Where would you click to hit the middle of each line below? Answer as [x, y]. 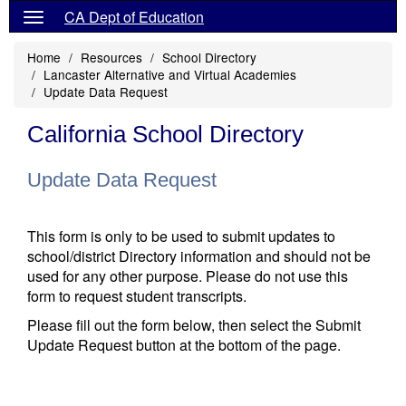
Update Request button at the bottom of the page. [184, 345]
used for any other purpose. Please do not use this [188, 276]
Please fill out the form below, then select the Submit [194, 325]
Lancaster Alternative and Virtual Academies [170, 74]
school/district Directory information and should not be [199, 256]
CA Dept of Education [134, 17]
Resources [111, 57]
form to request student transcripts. [137, 296]
